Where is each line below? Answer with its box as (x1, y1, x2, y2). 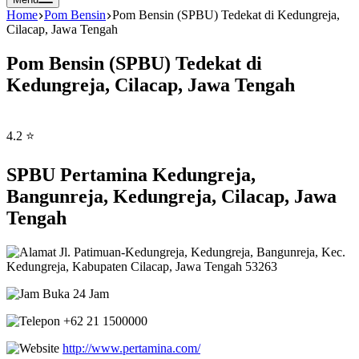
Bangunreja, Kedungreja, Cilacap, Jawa (6, 185, 337, 207)
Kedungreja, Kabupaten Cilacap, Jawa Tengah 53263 (6, 259, 277, 273)
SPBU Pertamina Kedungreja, (6, 163, 256, 185)
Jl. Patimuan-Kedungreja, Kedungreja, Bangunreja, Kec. (56, 244, 345, 259)
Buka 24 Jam (39, 286, 109, 301)
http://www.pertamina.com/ (63, 341, 200, 355)
